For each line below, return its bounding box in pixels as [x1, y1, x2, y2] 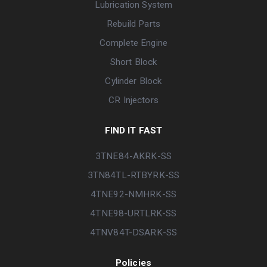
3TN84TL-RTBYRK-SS [87, 169, 180, 181]
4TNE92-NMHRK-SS [90, 188, 177, 200]
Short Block [110, 56, 157, 67]
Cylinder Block [105, 75, 162, 86]
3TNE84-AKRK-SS [95, 150, 172, 162]
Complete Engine [99, 37, 168, 48]
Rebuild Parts [107, 18, 160, 29]
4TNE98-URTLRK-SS [90, 207, 177, 219]
